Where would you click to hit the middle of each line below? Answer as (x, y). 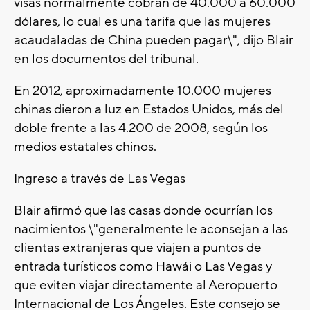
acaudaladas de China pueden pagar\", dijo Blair (154, 40)
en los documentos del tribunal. (106, 59)
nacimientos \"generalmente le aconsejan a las (151, 229)
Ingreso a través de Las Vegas (100, 179)
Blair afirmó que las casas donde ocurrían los (143, 211)
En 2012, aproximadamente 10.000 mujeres (143, 91)
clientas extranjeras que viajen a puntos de (138, 248)
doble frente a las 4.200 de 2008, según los (141, 128)
